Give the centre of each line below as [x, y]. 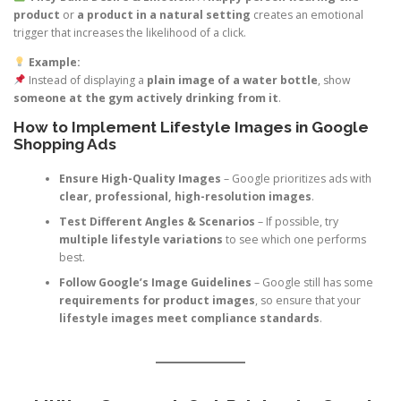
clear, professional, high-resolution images [185, 196]
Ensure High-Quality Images [140, 178]
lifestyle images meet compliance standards [189, 318]
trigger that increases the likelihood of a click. [130, 33]
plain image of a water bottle [232, 81]
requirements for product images [157, 300]
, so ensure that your [307, 300]
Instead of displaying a [86, 81]
